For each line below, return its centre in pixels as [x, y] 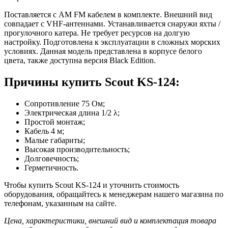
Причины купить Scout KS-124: [92, 82]
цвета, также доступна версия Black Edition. [80, 60]
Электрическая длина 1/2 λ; [72, 112]
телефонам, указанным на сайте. [60, 203]
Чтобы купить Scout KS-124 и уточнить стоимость [92, 185]
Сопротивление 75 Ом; [65, 103]
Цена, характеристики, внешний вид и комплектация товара [110, 220]
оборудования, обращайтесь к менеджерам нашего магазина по [114, 194]
